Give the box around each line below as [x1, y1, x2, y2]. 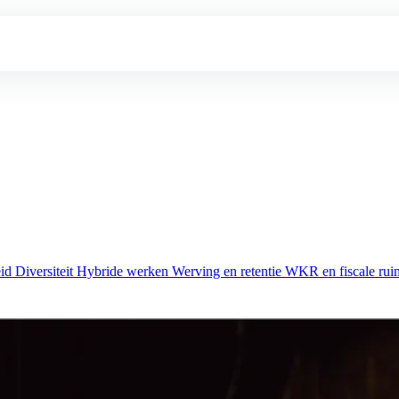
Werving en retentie [172, 263, 285, 279]
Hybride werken [77, 263, 172, 279]
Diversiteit [15, 263, 77, 279]
